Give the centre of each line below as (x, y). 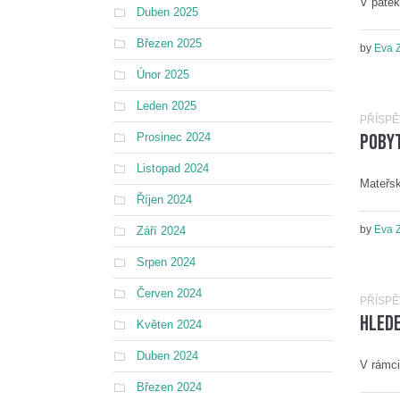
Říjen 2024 (164, 200)
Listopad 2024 (173, 168)
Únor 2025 (163, 75)
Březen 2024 (169, 387)
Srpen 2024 (166, 262)
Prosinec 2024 (174, 137)
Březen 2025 (169, 43)
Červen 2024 (169, 293)
